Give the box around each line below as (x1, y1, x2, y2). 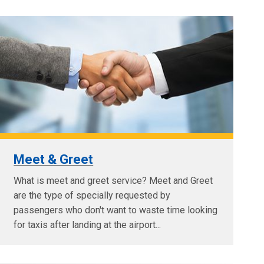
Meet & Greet (14, 151, 94, 167)
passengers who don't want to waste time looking (14, 204, 218, 216)
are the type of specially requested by (14, 189, 171, 201)
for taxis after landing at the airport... (14, 219, 161, 230)
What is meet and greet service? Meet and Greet (14, 174, 213, 186)
